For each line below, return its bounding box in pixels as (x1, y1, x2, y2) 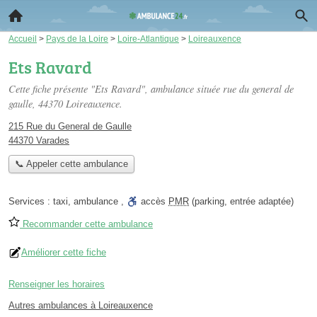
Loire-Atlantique (117, 34, 179, 43)
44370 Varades (8, 135, 69, 146)
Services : (8, 196, 53, 207)
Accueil (8, 34, 37, 43)
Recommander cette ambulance (20, 219, 153, 230)
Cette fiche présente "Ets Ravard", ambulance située (8, 82, 223, 96)
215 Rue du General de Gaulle (8, 121, 132, 132)
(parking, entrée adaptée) (189, 196, 294, 207)
